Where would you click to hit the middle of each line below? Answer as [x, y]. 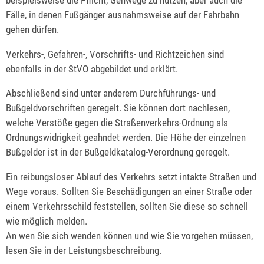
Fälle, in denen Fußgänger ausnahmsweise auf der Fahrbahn [123, 14]
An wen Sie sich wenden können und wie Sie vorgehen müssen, [129, 236]
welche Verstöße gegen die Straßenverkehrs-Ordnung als [117, 123]
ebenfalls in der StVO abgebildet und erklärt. [92, 69]
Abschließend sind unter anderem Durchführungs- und [111, 93]
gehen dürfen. [32, 29]
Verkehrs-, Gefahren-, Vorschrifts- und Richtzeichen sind [115, 54]
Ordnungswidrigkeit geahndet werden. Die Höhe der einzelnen [126, 138]
